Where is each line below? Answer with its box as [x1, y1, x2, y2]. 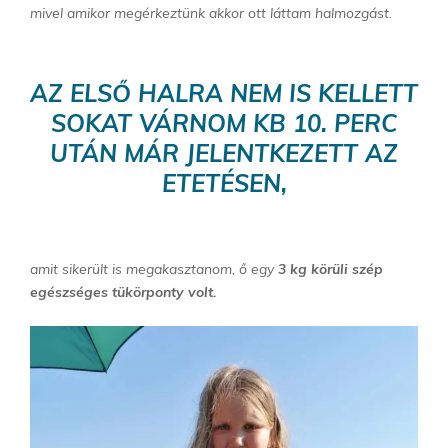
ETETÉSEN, [161, 168, 287, 199]
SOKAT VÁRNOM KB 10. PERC [51, 108, 397, 139]
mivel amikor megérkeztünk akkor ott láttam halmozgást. [30, 4, 392, 23]
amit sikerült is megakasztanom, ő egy [30, 260, 274, 279]
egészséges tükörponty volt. [30, 283, 217, 302]
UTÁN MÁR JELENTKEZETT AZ [50, 138, 398, 169]
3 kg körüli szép [274, 260, 383, 279]
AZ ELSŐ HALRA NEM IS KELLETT [30, 78, 418, 109]
